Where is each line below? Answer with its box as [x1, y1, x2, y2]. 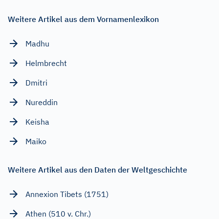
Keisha [25, 117, 49, 127]
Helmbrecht [25, 58, 67, 68]
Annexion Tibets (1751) [25, 189, 109, 199]
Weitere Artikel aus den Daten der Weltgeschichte [8, 165, 187, 175]
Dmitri [25, 78, 47, 88]
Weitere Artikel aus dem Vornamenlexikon [8, 14, 159, 24]
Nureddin [25, 97, 58, 107]
